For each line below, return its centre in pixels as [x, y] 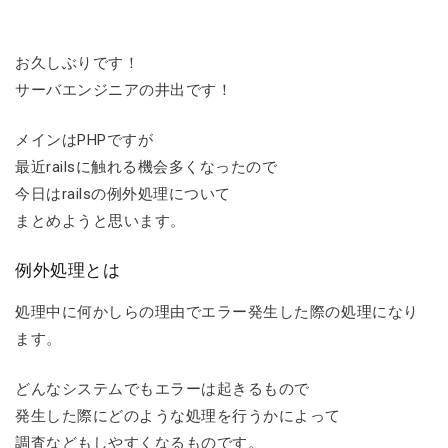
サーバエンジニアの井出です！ [124, 90]
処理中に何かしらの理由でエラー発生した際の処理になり [217, 312]
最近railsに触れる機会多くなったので [146, 166]
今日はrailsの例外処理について [123, 193]
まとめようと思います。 [100, 220]
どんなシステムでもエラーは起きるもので [162, 388]
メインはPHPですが [84, 139]
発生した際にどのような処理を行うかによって [178, 415]
